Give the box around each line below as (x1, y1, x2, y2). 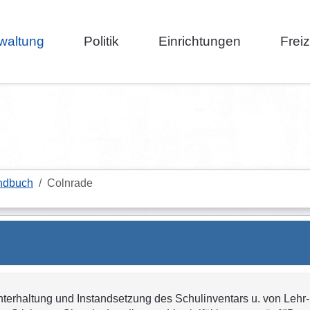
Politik (84, 34, 119, 48)
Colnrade (47, 177, 93, 189)
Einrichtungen (158, 34, 241, 48)
